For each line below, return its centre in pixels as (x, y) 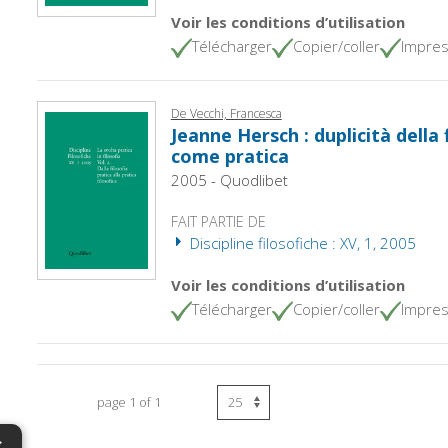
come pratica (229, 155)
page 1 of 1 (129, 401)
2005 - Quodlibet (229, 179)
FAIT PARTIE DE (218, 221)
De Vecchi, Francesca (226, 113)
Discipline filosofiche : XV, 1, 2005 (300, 242)
